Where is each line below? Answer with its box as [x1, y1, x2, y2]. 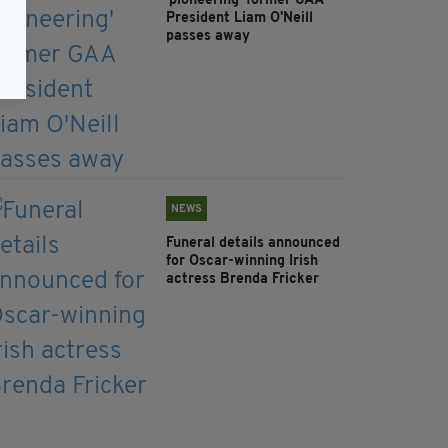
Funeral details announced [166, 236, 340, 252]
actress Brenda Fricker [166, 272, 319, 288]
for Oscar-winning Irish [166, 254, 318, 270]
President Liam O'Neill [166, 11, 313, 27]
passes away [166, 29, 250, 45]
